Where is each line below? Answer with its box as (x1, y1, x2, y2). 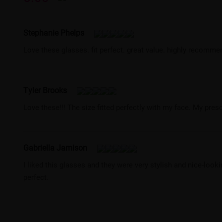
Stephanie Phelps (23, 27, 85, 38)
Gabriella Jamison (23, 142, 88, 153)
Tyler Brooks (23, 84, 67, 95)
